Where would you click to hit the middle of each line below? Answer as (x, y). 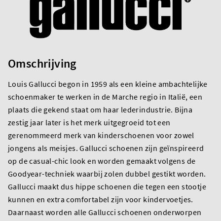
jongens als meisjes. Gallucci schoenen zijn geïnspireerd (106, 148)
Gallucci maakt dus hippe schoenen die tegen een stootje (107, 186)
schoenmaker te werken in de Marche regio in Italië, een (105, 96)
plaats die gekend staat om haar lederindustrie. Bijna (100, 109)
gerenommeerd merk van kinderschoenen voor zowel (101, 135)
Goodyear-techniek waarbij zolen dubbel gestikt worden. (107, 173)
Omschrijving (42, 63)
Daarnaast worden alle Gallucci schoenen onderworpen (105, 212)
